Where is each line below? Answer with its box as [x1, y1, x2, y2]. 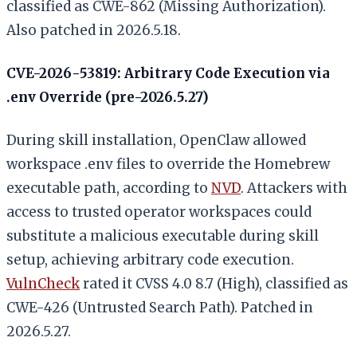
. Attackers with [241, 178, 347, 197]
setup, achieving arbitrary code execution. [6, 250, 294, 269]
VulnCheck [6, 274, 80, 292]
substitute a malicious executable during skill [6, 226, 319, 245]
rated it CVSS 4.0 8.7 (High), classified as [80, 274, 348, 292]
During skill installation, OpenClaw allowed [6, 131, 306, 149]
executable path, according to [6, 178, 211, 197]
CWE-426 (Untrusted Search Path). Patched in [6, 298, 313, 316]
